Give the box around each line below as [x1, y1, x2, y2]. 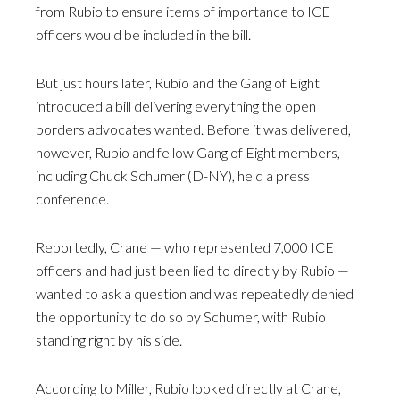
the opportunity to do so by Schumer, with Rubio [36, 307, 326, 325]
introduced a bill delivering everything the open [36, 96, 316, 114]
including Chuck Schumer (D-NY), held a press [36, 166, 310, 184]
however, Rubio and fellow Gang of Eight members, [36, 143, 340, 161]
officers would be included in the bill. [36, 25, 251, 43]
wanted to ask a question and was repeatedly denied [36, 284, 354, 302]
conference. [36, 189, 109, 207]
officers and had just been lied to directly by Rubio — [36, 261, 349, 279]
